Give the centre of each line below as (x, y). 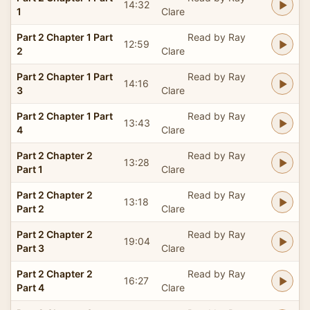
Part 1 (30, 169)
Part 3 (30, 248)
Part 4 (30, 287)
